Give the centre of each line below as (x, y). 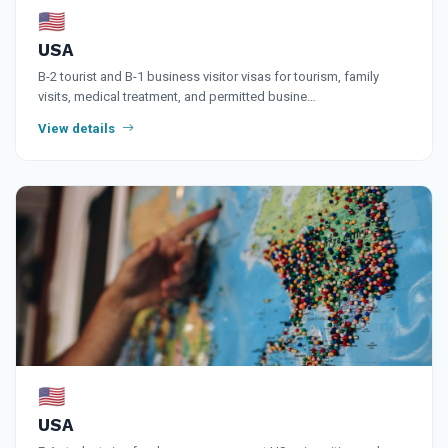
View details (78, 128)
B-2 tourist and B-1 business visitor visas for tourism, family (208, 76)
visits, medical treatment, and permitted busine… (177, 96)
